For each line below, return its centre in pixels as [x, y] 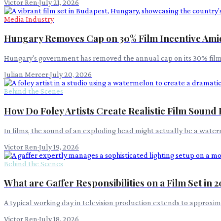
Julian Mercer [26, 74]
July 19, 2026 [59, 147]
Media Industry [29, 19]
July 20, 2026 [71, 74]
